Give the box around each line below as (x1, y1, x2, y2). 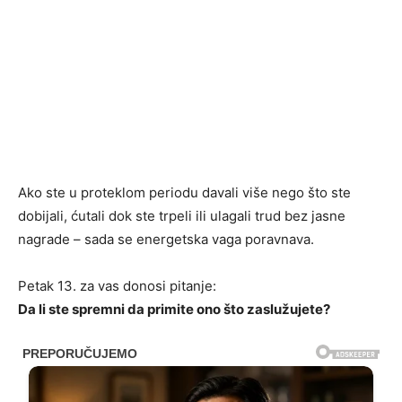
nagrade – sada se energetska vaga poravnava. (18, 231, 314, 248)
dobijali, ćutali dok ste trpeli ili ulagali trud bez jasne (18, 207, 345, 224)
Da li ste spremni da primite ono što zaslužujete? (18, 301, 330, 318)
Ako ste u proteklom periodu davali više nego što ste (18, 184, 351, 201)
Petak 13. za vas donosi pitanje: (18, 277, 216, 294)
